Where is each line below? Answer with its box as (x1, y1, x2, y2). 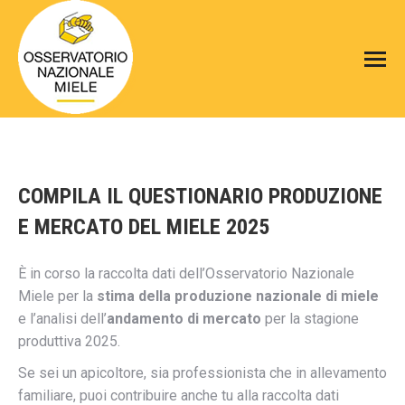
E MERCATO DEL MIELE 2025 (18, 214, 269, 240)
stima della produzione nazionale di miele (97, 287, 379, 305)
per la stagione (261, 310, 359, 327)
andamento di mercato (107, 310, 261, 327)
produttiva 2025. (18, 333, 120, 350)
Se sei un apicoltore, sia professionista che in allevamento (18, 364, 387, 381)
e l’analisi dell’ (18, 310, 107, 327)
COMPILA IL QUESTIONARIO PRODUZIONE (18, 184, 382, 209)
